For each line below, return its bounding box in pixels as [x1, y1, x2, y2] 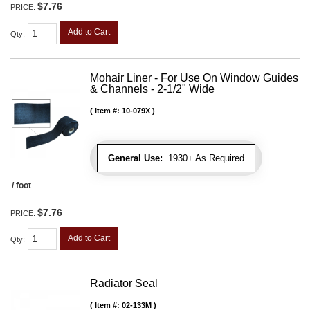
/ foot [12, 180, 31, 190]
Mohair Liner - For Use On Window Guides [90, 71, 298, 84]
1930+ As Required [163, 152, 244, 163]
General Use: [108, 152, 163, 163]
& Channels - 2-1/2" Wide [90, 82, 215, 95]
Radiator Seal [90, 277, 158, 290]
